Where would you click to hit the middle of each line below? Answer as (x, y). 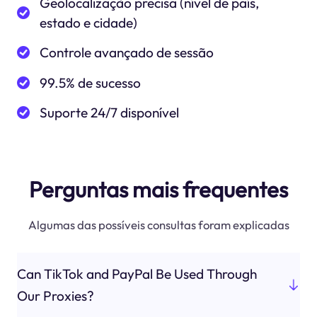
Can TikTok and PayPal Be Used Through (137, 273)
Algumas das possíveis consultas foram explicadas (158, 225)
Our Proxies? (55, 295)
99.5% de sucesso (91, 82)
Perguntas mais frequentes (158, 190)
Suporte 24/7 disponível (110, 113)
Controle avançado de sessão (127, 53)
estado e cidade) (89, 23)
